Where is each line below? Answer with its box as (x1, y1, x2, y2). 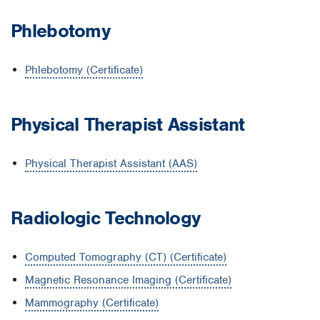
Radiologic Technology (11, 206, 206, 229)
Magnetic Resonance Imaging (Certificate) (25, 273, 231, 288)
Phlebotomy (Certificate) (25, 63, 143, 78)
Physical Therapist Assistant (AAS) (25, 156, 197, 171)
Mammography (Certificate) (25, 296, 159, 311)
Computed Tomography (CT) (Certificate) (25, 250, 226, 265)
